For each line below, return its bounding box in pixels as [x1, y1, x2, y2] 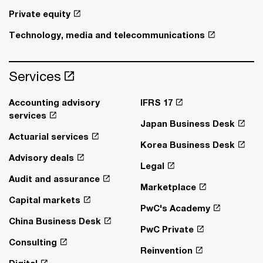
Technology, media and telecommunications [9, 29, 205, 40]
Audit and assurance [9, 173, 100, 184]
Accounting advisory [9, 97, 100, 107]
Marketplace [140, 181, 196, 192]
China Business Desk [9, 215, 101, 226]
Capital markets [9, 194, 80, 205]
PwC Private [140, 224, 194, 234]
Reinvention [140, 245, 193, 255]
